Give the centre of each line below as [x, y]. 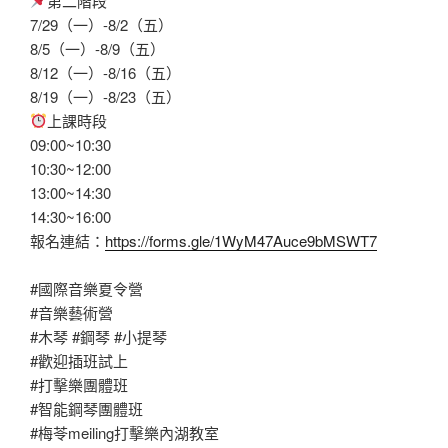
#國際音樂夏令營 [86, 288]
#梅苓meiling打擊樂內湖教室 [124, 432]
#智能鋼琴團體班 [86, 408]
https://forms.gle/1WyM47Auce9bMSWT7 [241, 240]
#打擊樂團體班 [79, 384]
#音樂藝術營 [71, 312]
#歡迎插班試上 [79, 360]
